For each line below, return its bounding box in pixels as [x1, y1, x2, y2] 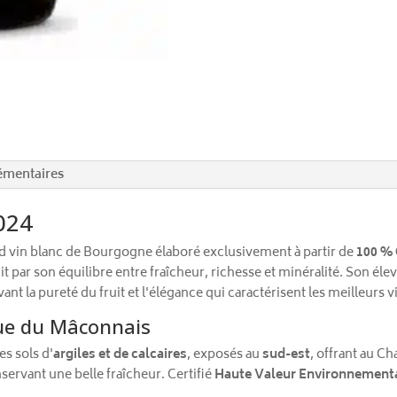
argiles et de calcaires [53, 343, 188, 366]
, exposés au [187, 343, 263, 366]
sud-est [262, 343, 311, 366]
